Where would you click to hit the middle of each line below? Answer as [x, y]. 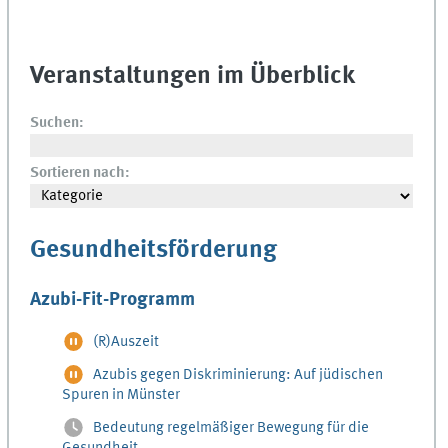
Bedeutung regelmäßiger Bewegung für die [231, 428]
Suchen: [57, 123]
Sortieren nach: [80, 173]
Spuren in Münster [121, 395]
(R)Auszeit [126, 342]
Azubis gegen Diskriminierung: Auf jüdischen [238, 375]
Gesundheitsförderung [154, 251]
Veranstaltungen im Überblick [193, 76]
